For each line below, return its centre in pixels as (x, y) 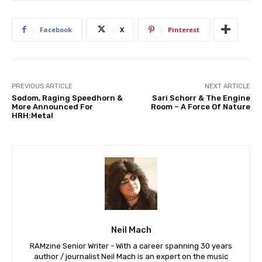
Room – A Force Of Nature (200, 106)
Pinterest (184, 29)
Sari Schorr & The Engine (201, 98)
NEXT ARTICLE (227, 86)
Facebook (56, 29)
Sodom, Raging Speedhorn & (67, 98)
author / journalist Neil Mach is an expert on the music (131, 256)
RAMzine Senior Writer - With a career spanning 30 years (131, 246)
